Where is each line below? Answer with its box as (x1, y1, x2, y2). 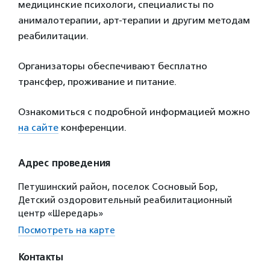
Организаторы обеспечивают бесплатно (18, 60, 207, 72)
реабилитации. (18, 30, 89, 42)
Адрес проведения (18, 157, 110, 169)
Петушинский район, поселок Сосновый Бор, (18, 181, 218, 192)
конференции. (58, 122, 127, 133)
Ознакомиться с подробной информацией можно (18, 106, 250, 118)
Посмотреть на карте (18, 225, 115, 236)
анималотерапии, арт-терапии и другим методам (18, 14, 250, 26)
